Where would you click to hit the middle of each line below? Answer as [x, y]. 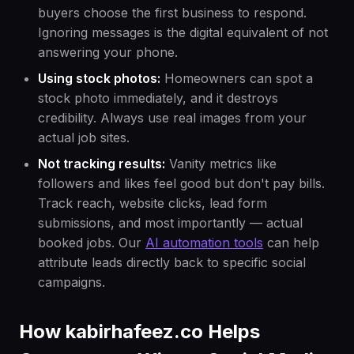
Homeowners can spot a [237, 79]
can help [291, 243]
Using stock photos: [99, 79]
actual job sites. [84, 138]
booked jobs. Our [92, 243]
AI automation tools [204, 243]
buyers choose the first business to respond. [172, 13]
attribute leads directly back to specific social [172, 263]
